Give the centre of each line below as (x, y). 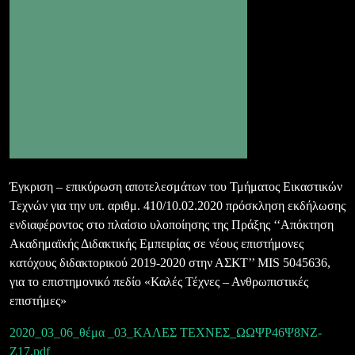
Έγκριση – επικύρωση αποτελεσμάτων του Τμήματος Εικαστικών (176, 187)
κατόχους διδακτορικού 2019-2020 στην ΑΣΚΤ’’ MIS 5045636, (170, 263)
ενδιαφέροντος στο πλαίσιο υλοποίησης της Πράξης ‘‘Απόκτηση (172, 225)
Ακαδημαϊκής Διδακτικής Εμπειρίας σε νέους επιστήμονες (157, 244)
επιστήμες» (38, 301)
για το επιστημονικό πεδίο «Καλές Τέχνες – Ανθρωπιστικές (159, 282)
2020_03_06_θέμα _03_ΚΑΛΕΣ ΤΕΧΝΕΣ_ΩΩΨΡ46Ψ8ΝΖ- (166, 332)
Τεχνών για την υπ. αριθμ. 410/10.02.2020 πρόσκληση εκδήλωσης (177, 206)
